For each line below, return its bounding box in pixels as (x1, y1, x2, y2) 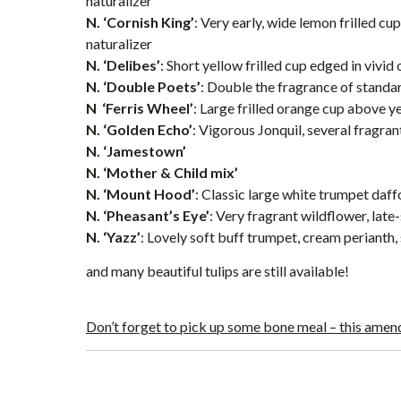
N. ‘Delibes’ (86, 56, 160, 73)
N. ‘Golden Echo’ (86, 121, 192, 138)
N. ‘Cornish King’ (86, 13, 194, 30)
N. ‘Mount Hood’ (86, 185, 195, 202)
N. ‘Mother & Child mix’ (86, 164, 238, 181)
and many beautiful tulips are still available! (86, 262, 349, 279)
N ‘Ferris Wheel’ (86, 99, 193, 116)
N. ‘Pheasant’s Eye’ (86, 207, 209, 224)
